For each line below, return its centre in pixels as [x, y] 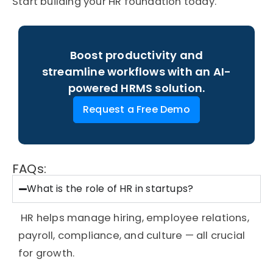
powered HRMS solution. [136, 88]
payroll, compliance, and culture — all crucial [132, 236]
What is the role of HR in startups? [110, 189]
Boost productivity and [136, 55]
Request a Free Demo [136, 110]
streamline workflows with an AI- [136, 72]
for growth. [47, 253]
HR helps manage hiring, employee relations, [134, 218]
